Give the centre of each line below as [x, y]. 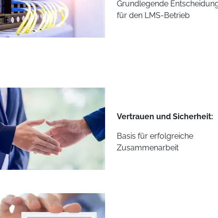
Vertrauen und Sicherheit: [165, 117]
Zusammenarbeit [147, 148]
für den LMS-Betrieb [153, 15]
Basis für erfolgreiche [155, 136]
